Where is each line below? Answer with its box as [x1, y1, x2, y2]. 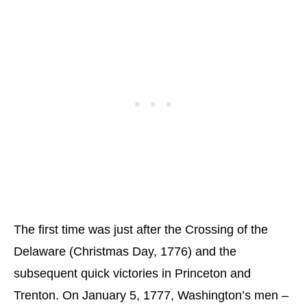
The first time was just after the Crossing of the [14, 223, 268, 237]
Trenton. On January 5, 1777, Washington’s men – [14, 288, 288, 303]
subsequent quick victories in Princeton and [14, 267, 251, 281]
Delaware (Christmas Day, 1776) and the [14, 245, 236, 259]
